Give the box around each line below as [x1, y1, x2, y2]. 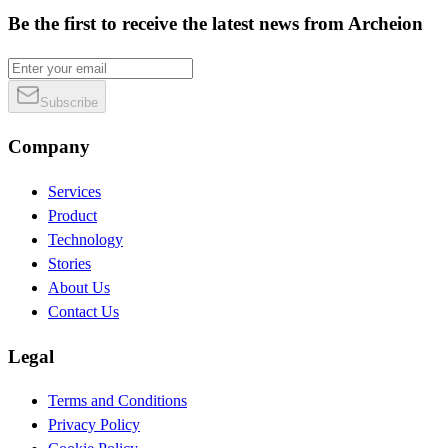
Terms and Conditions [48, 392, 187, 410]
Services [48, 182, 101, 200]
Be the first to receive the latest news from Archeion [8, 12, 423, 34]
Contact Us [48, 302, 119, 320]
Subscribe [40, 95, 98, 111]
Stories [48, 254, 91, 272]
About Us [48, 278, 110, 296]
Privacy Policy [48, 416, 140, 434]
